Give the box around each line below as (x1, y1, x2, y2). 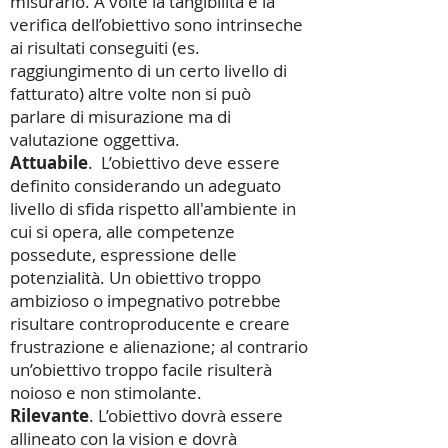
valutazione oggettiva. (10, 128, 184, 151)
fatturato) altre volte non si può (10, 82, 251, 105)
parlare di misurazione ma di (10, 105, 231, 128)
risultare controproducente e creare (10, 312, 290, 335)
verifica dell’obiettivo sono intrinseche (10, 13, 303, 36)
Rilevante (10, 404, 89, 427)
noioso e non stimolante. (10, 381, 202, 404)
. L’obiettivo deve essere (88, 151, 280, 174)
